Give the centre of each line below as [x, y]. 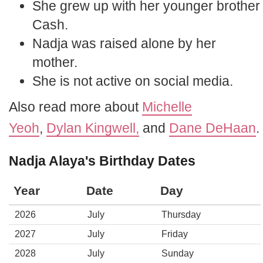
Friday [175, 234]
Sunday [178, 253]
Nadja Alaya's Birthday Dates [102, 161]
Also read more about [75, 107]
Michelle [167, 107]
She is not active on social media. [133, 81]
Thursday [181, 215]
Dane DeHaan [213, 128]
